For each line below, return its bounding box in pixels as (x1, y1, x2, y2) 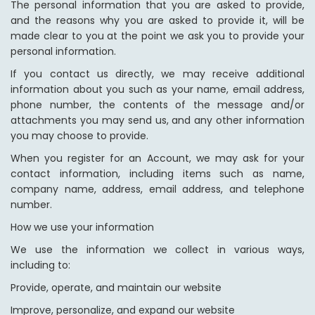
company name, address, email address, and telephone (11, 182, 304, 197)
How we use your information (11, 220, 154, 235)
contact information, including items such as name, (11, 167, 304, 181)
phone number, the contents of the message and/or (11, 98, 304, 112)
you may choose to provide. (11, 129, 148, 143)
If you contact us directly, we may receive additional (11, 67, 304, 82)
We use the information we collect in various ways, (11, 243, 304, 257)
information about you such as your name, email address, (11, 82, 304, 97)
